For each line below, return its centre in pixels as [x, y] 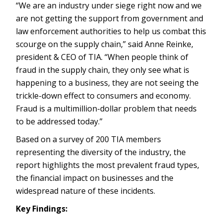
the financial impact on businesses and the [95, 178]
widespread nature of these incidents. [85, 191]
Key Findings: [42, 209]
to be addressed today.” [59, 122]
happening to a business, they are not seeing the [107, 83]
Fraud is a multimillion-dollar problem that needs [106, 109]
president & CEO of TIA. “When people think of [102, 57]
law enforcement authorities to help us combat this [111, 31]
